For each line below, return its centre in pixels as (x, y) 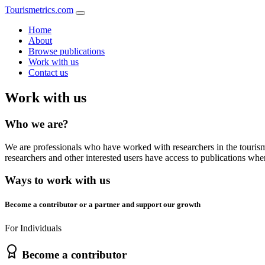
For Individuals (33, 228)
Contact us (48, 72)
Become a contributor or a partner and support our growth (103, 205)
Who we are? (37, 124)
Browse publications (67, 51)
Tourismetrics (30, 10)
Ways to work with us (57, 180)
